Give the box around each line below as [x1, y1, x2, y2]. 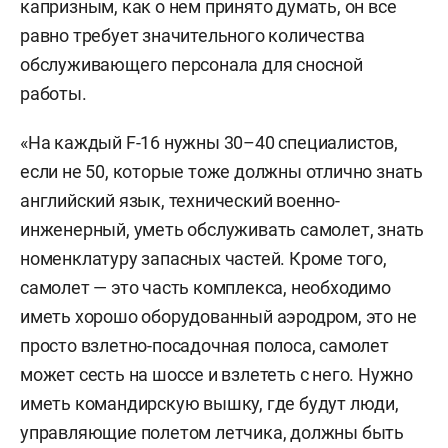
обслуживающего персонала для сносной [20, 53, 363, 75]
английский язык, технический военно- [20, 189, 340, 211]
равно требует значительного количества [20, 24, 365, 46]
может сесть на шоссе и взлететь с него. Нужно [20, 363, 413, 385]
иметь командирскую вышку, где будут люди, [20, 392, 399, 414]
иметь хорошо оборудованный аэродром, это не [20, 305, 417, 327]
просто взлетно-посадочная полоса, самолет [20, 334, 389, 356]
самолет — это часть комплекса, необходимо [20, 276, 391, 298]
